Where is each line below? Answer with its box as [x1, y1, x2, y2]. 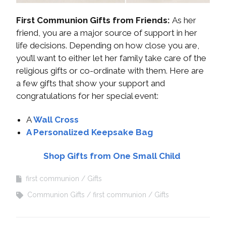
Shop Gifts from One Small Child [43, 150, 183, 161]
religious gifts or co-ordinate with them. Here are [16, 65, 204, 76]
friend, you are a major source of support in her [16, 27, 197, 38]
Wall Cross [33, 114, 81, 125]
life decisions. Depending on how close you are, [16, 40, 199, 50]
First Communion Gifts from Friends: [16, 15, 170, 25]
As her [170, 15, 196, 25]
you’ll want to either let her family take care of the [16, 52, 206, 63]
